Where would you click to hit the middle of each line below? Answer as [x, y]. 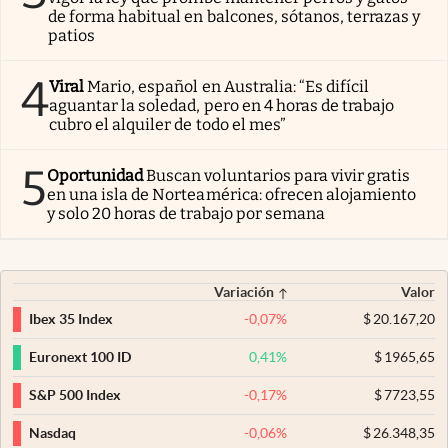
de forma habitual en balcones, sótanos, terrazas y [234, 16]
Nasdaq [52, 433]
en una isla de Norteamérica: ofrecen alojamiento [232, 194]
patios [72, 35]
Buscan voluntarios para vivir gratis [278, 175]
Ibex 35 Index [71, 319]
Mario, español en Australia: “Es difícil [228, 86]
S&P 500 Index [75, 395]
